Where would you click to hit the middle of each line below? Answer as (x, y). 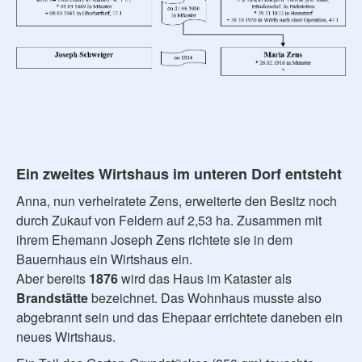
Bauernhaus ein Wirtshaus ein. (104, 259)
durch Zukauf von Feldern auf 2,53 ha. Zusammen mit (169, 220)
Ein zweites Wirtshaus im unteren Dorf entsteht (179, 173)
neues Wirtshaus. (66, 336)
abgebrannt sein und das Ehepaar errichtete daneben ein (179, 317)
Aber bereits (53, 278)
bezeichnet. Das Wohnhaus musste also (205, 297)
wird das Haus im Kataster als (205, 278)
